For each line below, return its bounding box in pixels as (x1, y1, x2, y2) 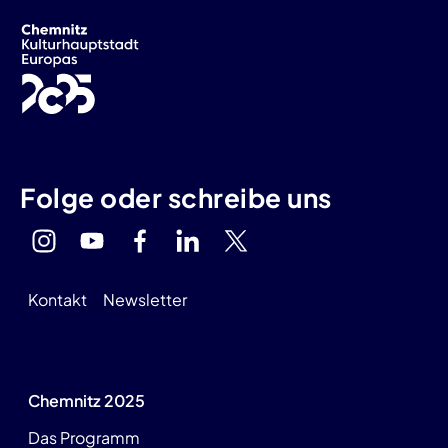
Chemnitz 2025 (28, 389, 145, 411)
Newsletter (103, 288, 187, 310)
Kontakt (28, 288, 87, 310)
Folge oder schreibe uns (20, 180, 332, 214)
